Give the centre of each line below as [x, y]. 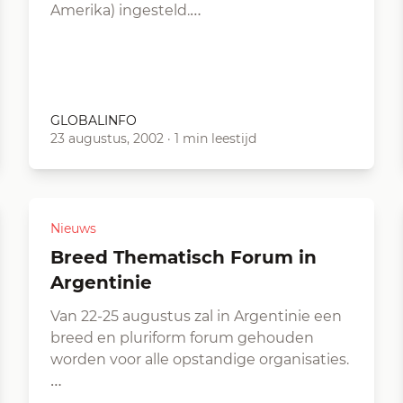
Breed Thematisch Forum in [57, 257]
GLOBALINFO [94, 121]
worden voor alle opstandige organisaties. [200, 359]
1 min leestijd [215, 139]
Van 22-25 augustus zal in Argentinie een [196, 316]
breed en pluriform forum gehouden [182, 338]
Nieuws [73, 228]
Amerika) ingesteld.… [126, 10]
